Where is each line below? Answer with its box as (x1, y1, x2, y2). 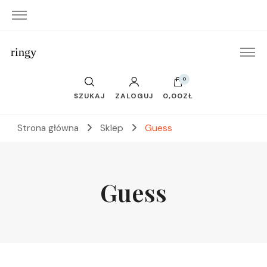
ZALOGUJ (114, 91, 153, 101)
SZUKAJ (74, 91, 105, 101)
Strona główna (17, 122, 79, 134)
